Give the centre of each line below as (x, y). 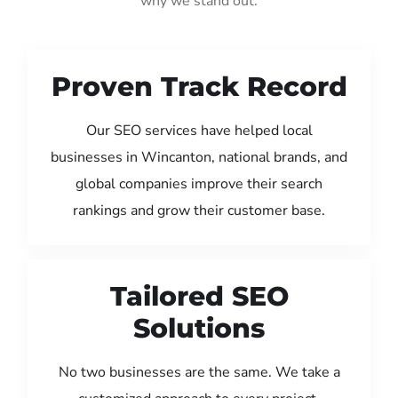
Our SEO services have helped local (199, 130)
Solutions (199, 328)
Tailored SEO (199, 296)
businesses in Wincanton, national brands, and (199, 157)
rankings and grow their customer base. (199, 210)
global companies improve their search (199, 183)
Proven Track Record (199, 86)
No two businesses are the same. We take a (199, 372)
